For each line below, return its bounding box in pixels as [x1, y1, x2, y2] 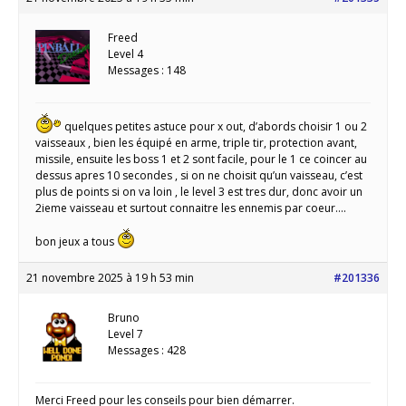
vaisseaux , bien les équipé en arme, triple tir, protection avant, [35, 135, 357, 151]
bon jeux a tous [35, 234, 117, 250]
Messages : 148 [108, 63, 186, 79]
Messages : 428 [108, 343, 186, 359]
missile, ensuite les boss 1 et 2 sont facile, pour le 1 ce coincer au [35, 151, 367, 168]
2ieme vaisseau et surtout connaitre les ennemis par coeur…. [35, 200, 346, 217]
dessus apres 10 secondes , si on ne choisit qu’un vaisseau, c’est [35, 168, 362, 184]
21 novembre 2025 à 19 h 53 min [26, 270, 194, 286]
